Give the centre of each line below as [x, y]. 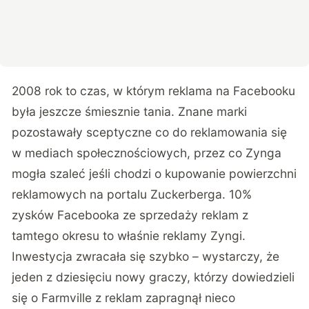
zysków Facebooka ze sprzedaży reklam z [130, 215]
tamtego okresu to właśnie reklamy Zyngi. [129, 236]
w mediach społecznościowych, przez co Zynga [147, 153]
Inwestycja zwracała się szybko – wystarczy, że [146, 257]
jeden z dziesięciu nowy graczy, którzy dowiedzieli [153, 277]
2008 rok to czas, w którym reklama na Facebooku [154, 91]
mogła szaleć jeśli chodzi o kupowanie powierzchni [154, 174]
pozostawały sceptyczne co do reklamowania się [150, 132]
